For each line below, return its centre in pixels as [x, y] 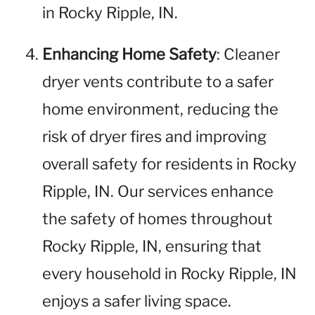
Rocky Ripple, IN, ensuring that [152, 246]
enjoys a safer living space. [137, 301]
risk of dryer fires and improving [154, 136]
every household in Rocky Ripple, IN [169, 274]
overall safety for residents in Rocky [169, 164]
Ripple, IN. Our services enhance [158, 191]
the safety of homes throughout [157, 219]
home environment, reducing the [160, 109]
